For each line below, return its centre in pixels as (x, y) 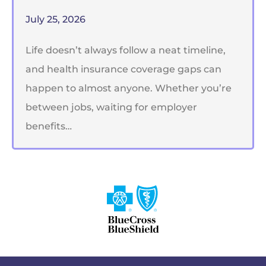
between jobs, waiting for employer (111, 107)
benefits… (49, 126)
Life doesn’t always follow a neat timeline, (126, 50)
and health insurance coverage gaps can (123, 69)
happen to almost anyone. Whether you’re (129, 88)
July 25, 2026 (56, 19)
